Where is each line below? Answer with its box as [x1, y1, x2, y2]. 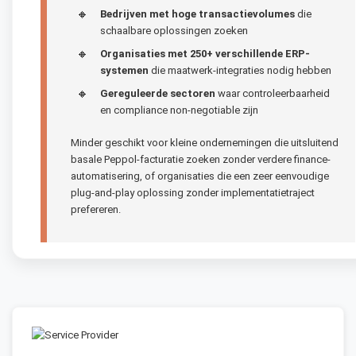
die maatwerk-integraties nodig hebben [149, 64, 331, 76]
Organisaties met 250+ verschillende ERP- [100, 47, 310, 60]
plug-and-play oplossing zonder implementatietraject [71, 186, 315, 199]
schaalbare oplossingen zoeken [100, 24, 248, 37]
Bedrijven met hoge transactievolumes [100, 7, 295, 20]
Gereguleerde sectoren [100, 87, 215, 99]
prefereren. [71, 203, 121, 215]
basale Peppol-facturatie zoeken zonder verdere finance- [71, 153, 331, 165]
